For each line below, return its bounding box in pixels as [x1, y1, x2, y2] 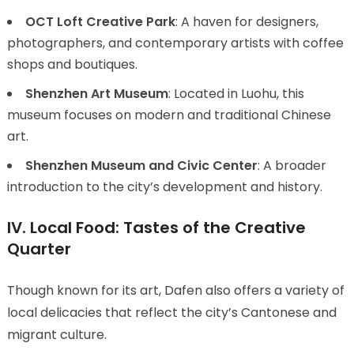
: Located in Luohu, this [168, 85, 304, 104]
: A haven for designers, [175, 13, 318, 32]
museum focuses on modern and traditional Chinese [6, 106, 331, 125]
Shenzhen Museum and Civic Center [24, 156, 258, 175]
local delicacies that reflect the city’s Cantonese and [6, 303, 337, 322]
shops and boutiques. [6, 55, 137, 74]
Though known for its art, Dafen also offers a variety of [6, 281, 345, 300]
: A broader [257, 156, 326, 175]
